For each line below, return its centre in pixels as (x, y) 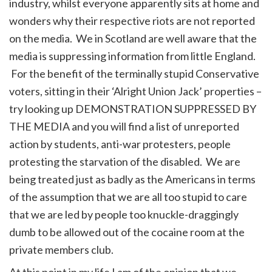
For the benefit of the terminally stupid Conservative (134, 73)
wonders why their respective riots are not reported (132, 20)
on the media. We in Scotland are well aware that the (133, 38)
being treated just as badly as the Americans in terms (132, 179)
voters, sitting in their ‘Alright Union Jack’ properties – (135, 91)
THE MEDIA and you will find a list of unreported (124, 126)
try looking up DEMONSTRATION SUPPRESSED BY (133, 108)
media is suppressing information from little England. (132, 56)
